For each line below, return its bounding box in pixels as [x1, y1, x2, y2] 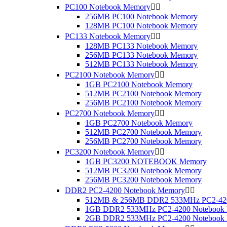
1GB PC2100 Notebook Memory [85, 80, 193, 89]
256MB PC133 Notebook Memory [85, 51, 198, 59]
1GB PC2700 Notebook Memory [85, 119, 193, 127]
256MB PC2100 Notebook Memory [85, 98, 202, 107]
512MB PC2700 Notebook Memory [85, 128, 202, 136]
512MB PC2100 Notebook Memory [85, 89, 202, 98]
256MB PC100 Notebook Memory [85, 12, 198, 21]
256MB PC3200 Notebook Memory [85, 175, 202, 184]
